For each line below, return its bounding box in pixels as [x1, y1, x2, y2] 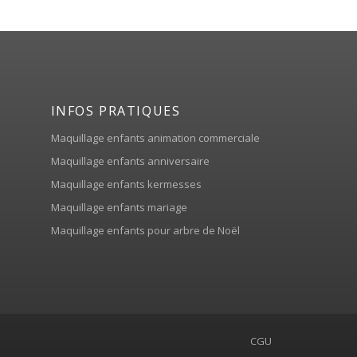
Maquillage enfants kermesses [50, 176, 202, 191]
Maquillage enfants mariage [50, 199, 187, 214]
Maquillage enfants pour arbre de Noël [50, 222, 240, 237]
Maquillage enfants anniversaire [50, 153, 210, 168]
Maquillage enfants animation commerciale [50, 130, 260, 145]
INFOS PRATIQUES [50, 101, 181, 120]
